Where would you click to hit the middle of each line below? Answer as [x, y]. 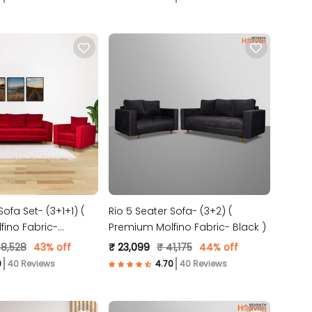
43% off [52, 248]
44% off [218, 248]
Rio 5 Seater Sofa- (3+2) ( [170, 211]
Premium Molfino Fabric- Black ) [187, 227]
